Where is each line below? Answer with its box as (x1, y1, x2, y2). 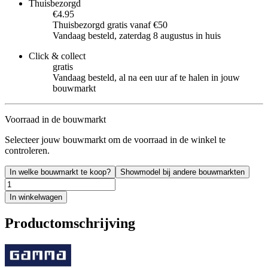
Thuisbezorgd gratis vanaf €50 (53, 19, 167, 30)
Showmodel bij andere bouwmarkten (120, 167, 245, 176)
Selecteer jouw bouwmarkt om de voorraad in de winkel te (5, 134, 226, 145)
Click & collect (29, 50, 86, 61)
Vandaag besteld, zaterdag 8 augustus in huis (53, 30, 221, 41)
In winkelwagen (10, 192, 62, 202)
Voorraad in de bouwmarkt (5, 114, 106, 124)
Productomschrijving (5, 215, 135, 231)
